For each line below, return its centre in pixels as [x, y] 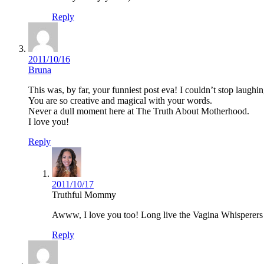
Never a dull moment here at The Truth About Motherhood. [139, 111]
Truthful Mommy [84, 194]
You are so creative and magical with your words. [120, 100]
